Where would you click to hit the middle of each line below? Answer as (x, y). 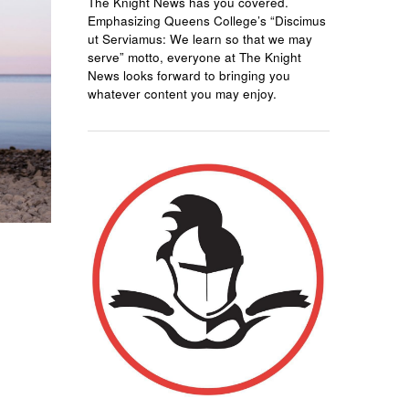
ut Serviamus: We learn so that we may (200, 39)
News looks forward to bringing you (189, 76)
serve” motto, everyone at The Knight (194, 58)
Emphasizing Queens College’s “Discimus (207, 21)
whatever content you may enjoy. (182, 94)
